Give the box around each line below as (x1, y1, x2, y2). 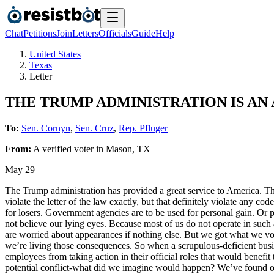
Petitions (23, 28, 56, 39)
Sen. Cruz (75, 122, 114, 133)
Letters (72, 28, 98, 39)
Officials (98, 28, 131, 39)
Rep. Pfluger (119, 122, 168, 133)
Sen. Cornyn (21, 122, 70, 133)
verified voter (42, 143, 94, 154)
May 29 (5, 164, 35, 175)
